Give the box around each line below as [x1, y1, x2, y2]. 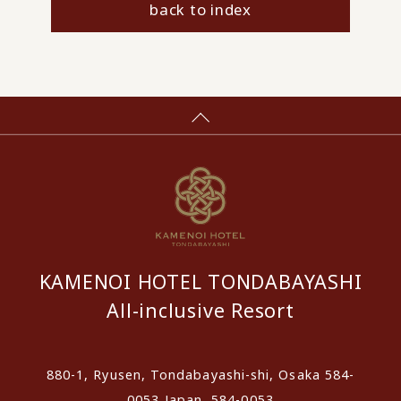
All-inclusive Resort [107, 296, 294, 323]
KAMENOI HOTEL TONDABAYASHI [38, 268, 363, 294]
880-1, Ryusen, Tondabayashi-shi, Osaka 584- [46, 366, 355, 384]
